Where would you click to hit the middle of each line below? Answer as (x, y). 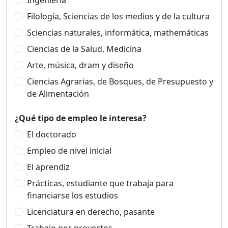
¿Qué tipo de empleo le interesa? (81, 118)
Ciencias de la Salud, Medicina (84, 49)
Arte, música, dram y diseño (80, 65)
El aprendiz (48, 167)
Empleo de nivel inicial (69, 151)
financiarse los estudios (73, 195)
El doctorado (52, 134)
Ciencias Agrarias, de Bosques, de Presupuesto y (120, 81)
